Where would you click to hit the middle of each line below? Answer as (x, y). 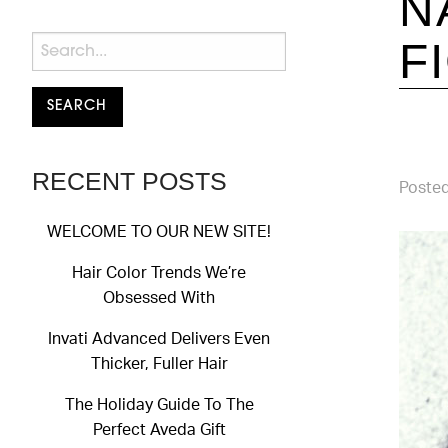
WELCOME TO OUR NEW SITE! (159, 232)
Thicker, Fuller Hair (159, 364)
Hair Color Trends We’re (159, 273)
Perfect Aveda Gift (159, 430)
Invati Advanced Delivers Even (159, 339)
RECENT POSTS (129, 181)
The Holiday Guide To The (159, 405)
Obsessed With (159, 298)
